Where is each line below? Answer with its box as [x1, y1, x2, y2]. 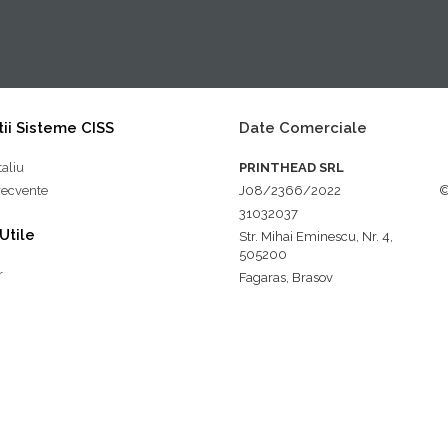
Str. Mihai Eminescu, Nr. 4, [239, 229, 393, 245]
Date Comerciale [239, 119, 367, 138]
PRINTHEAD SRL [239, 160, 344, 176]
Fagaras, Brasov [239, 270, 333, 286]
